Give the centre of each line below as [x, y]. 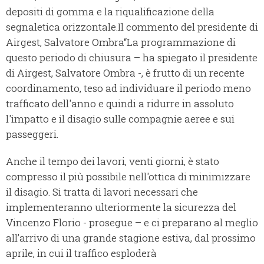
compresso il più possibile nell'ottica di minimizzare [128, 177]
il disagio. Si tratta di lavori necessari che [102, 192]
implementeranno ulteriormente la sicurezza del [121, 207]
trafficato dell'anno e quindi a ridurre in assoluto [120, 104]
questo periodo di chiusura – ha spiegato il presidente [132, 58]
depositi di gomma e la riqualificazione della [110, 12]
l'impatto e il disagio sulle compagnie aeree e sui [120, 119]
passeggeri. [32, 134]
